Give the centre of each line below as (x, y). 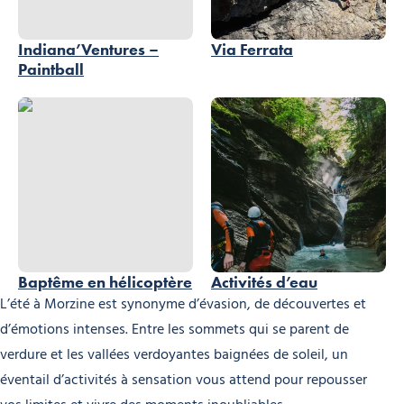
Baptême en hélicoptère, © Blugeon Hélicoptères (148, 106)
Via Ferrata (252, 49)
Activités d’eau (264, 282)
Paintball (51, 69)
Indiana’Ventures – (88, 49)
